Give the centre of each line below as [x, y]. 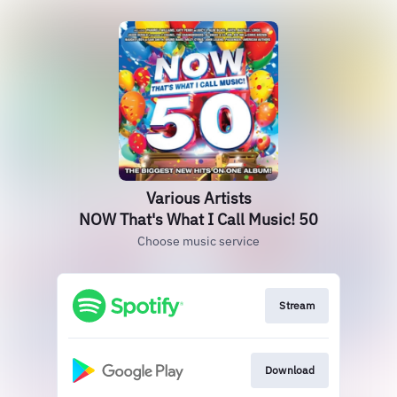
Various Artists [198, 198]
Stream [297, 305]
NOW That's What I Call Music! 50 [198, 219]
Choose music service [198, 241]
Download [289, 370]
